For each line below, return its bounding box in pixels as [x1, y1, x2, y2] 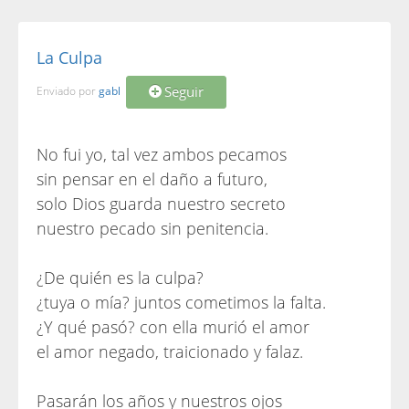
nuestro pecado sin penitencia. [37, 217, 268, 239]
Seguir [164, 82, 204, 101]
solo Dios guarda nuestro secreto [37, 193, 286, 215]
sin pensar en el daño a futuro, [37, 168, 267, 190]
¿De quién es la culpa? [37, 267, 204, 288]
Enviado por [37, 83, 99, 100]
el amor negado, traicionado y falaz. [37, 341, 303, 362]
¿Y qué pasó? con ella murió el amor [37, 316, 309, 338]
